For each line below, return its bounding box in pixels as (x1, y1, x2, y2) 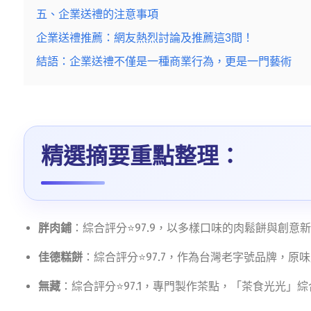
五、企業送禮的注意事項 (36, 8, 158, 21)
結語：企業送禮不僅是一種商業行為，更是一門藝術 (36, 55, 292, 68)
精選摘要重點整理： (41, 143, 241, 169)
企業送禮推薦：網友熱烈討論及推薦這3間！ (36, 31, 253, 44)
